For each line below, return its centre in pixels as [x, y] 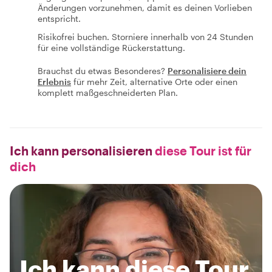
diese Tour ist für [202, 151]
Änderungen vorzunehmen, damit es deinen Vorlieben [145, 8]
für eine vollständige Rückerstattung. [111, 48]
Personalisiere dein [207, 71]
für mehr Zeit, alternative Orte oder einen [155, 82]
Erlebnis [54, 82]
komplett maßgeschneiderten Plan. [108, 93]
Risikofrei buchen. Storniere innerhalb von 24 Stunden [145, 37]
